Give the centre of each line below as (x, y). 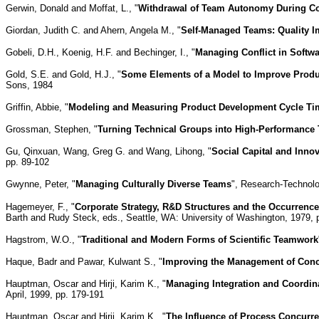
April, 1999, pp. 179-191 (55, 294)
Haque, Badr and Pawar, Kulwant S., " (84, 261)
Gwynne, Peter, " (41, 184)
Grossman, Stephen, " (52, 129)
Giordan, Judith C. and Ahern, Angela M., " (93, 30)
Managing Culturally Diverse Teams (153, 184)
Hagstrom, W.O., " (43, 239)
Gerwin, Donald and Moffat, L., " (72, 8)
